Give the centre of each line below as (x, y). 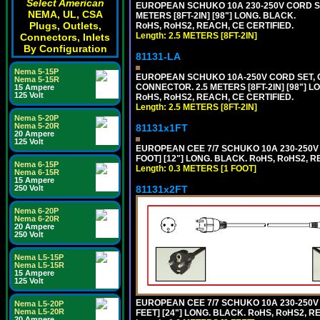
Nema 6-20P (36, 211)
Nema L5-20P (39, 304)
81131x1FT (162, 127)
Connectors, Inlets (65, 37)
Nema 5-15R (37, 79)
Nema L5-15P (39, 257)
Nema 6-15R (37, 172)
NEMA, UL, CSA (65, 14)
